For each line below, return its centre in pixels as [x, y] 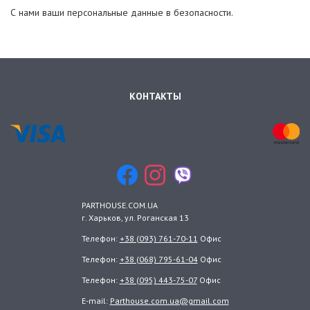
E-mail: [95, 301]
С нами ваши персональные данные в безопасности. [122, 12]
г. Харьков [101, 218]
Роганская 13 [163, 218]
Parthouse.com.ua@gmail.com [169, 301]
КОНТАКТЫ [155, 97]
